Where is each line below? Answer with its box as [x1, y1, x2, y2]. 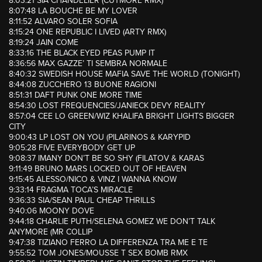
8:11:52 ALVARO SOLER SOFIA [9, 16, 118, 27]
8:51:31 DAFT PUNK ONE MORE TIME [9, 90, 142, 101]
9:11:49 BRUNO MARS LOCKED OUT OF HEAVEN [9, 164, 187, 174]
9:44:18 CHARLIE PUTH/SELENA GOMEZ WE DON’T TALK [9, 216, 215, 227]
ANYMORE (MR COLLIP [9, 227, 92, 237]
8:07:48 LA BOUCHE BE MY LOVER [9, 6, 137, 16]
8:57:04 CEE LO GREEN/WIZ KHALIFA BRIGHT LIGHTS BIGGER [9, 111, 235, 122]
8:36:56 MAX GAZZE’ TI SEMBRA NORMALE [9, 58, 167, 69]
